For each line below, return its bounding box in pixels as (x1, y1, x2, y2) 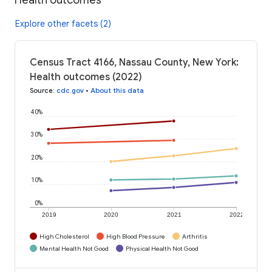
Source (30, 86, 53, 95)
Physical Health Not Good (126, 244, 199, 253)
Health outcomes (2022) (30, 70, 142, 83)
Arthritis (182, 232, 208, 240)
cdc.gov (56, 86, 84, 95)
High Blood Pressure (106, 232, 165, 240)
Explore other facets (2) (15, 18, 111, 29)
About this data (90, 86, 144, 95)
